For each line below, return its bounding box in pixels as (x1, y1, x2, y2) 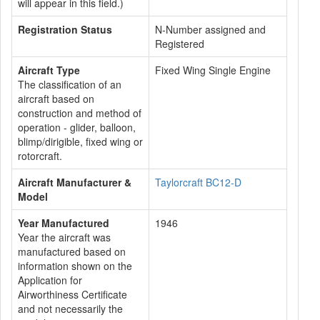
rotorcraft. (18, 149, 62, 163)
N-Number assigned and (155, 22, 266, 36)
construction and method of (18, 106, 141, 120)
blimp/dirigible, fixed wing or (18, 134, 143, 149)
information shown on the (18, 259, 132, 273)
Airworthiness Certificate (18, 287, 127, 301)
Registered (155, 36, 204, 51)
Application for (18, 273, 82, 287)
